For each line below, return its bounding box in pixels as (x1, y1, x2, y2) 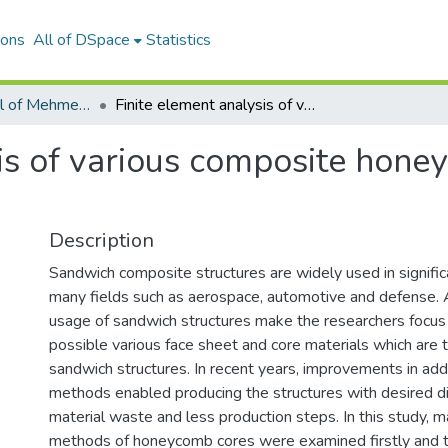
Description (49, 227, 154, 254)
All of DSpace (33, 29, 131, 51)
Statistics (146, 29, 212, 51)
